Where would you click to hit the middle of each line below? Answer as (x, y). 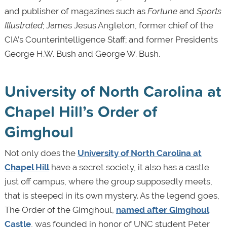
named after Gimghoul (162, 210)
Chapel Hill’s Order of (81, 111)
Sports (209, 11)
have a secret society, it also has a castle (129, 167)
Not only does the (41, 153)
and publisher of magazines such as (76, 11)
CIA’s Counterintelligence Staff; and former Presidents (111, 40)
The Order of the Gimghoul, (60, 210)
